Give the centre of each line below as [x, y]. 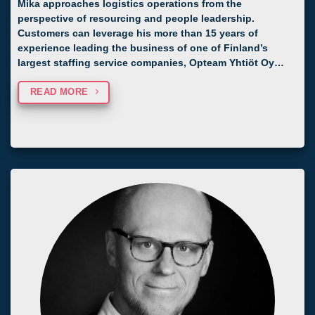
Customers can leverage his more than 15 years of [138, 34]
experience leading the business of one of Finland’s [143, 49]
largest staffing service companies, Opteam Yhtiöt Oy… [151, 63]
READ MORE [59, 92]
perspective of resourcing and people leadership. [136, 19]
